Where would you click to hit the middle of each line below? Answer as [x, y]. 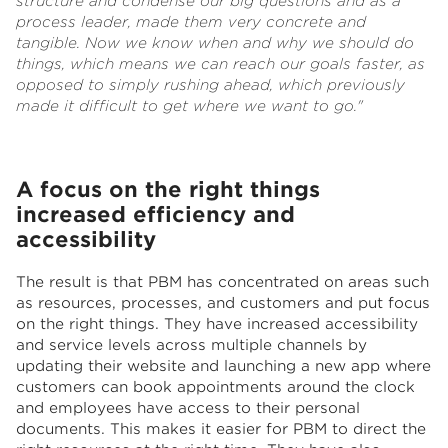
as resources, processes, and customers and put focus [223, 303]
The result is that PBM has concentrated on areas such [222, 282]
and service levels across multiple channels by [191, 345]
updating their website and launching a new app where [223, 366]
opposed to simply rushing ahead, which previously [210, 85]
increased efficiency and [155, 215]
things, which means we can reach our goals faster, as [220, 64]
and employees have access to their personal [188, 408]
